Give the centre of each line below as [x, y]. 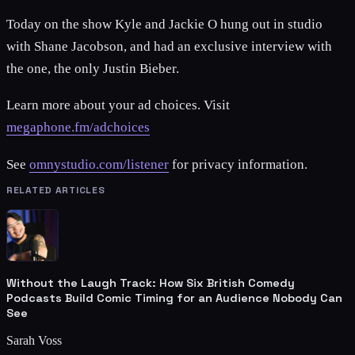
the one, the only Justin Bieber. [93, 68]
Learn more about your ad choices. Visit [118, 105]
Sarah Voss [34, 341]
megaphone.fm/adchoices [78, 128]
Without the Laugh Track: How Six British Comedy [151, 283]
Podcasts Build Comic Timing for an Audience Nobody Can [174, 298]
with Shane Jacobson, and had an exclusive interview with [169, 46]
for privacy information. [238, 165]
